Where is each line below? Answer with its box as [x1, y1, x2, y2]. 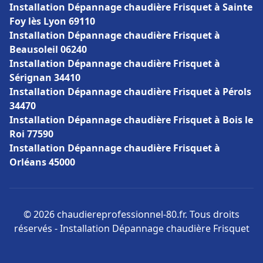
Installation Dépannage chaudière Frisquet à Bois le [9, 113, 253, 126]
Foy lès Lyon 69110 [9, 15, 95, 28]
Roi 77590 [9, 127, 53, 140]
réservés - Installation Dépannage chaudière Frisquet [14, 222, 249, 235]
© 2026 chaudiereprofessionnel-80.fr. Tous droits [23, 208, 240, 221]
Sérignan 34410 [9, 71, 80, 84]
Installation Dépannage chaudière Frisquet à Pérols [9, 85, 251, 98]
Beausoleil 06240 [9, 43, 87, 56]
